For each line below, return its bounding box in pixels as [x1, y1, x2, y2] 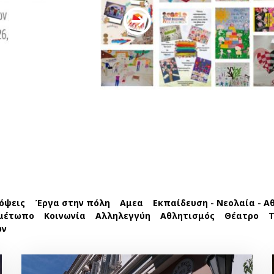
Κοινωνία [44, 209, 86, 221]
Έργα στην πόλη [35, 196, 110, 209]
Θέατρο [224, 209, 259, 221]
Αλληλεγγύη [95, 209, 150, 221]
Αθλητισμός [160, 209, 215, 221]
